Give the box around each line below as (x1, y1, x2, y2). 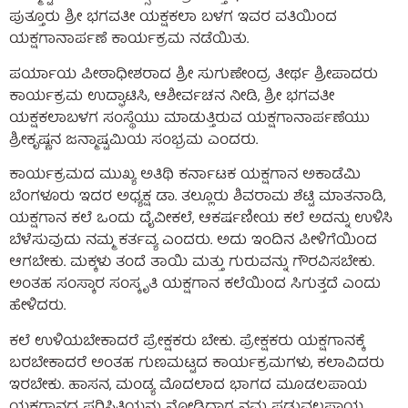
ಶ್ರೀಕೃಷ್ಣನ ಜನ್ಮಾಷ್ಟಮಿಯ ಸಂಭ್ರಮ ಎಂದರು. (9, 127, 258, 154)
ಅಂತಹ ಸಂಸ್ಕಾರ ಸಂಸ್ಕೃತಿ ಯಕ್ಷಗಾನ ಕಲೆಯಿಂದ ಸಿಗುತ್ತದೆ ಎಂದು (9, 272, 381, 299)
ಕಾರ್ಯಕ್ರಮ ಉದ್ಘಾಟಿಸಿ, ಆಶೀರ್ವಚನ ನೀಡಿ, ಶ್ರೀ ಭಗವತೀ (9, 84, 334, 110)
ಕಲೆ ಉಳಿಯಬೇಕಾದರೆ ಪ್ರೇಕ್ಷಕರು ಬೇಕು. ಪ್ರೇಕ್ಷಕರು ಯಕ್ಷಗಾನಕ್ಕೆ (9, 329, 364, 355)
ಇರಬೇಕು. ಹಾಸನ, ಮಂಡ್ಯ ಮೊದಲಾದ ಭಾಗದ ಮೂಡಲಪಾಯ (9, 372, 367, 399)
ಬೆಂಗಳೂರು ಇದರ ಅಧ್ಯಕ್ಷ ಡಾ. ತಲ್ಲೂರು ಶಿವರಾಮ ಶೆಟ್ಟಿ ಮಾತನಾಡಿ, (9, 185, 385, 211)
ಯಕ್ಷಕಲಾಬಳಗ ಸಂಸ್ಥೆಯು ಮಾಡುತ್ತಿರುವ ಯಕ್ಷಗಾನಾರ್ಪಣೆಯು (9, 106, 370, 132)
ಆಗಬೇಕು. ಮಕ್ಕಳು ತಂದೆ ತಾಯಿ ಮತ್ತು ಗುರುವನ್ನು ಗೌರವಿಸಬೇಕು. (9, 250, 374, 277)
